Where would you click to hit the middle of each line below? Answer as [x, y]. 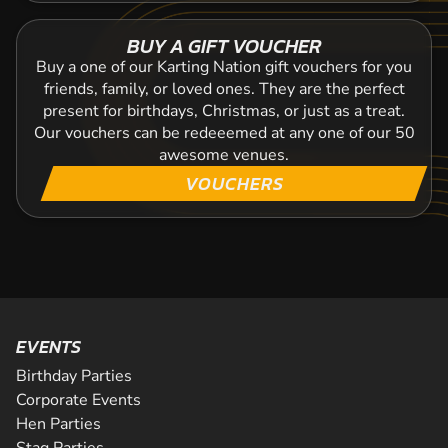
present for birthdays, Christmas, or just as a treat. [224, 111]
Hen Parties [58, 424]
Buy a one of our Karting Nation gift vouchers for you [224, 67]
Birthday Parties [74, 376]
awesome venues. [224, 155]
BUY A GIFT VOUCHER [224, 46]
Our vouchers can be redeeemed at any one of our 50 [224, 133]
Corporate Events [78, 400]
